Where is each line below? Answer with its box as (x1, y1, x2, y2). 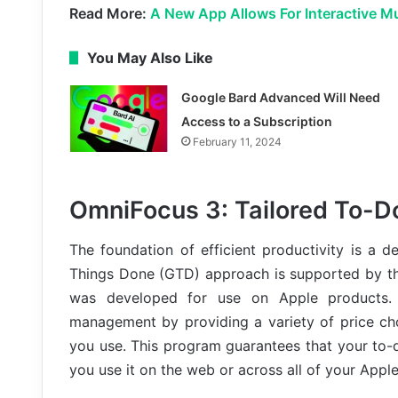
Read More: (69, 4, 150, 22)
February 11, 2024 (192, 134, 282, 148)
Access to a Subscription (180, 113, 332, 129)
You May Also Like (87, 48, 213, 67)
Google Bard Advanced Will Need (180, 89, 380, 105)
